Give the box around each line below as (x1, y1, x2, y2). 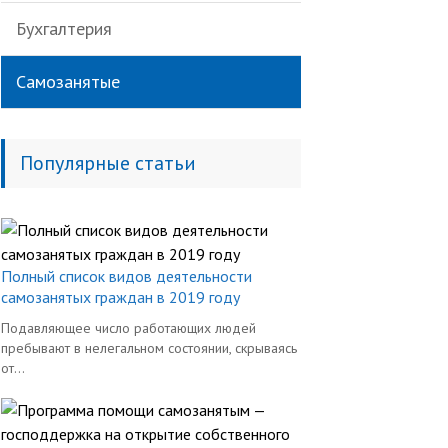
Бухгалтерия (16, 17, 112, 40)
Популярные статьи (20, 150, 196, 176)
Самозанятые (16, 70, 120, 93)
